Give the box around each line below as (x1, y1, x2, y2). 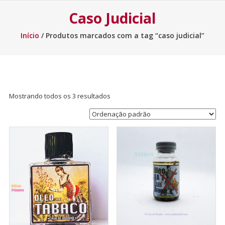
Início (20, 31, 39, 40)
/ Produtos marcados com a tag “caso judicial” (39, 31, 204, 40)
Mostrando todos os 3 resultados (9, 91, 110, 100)
